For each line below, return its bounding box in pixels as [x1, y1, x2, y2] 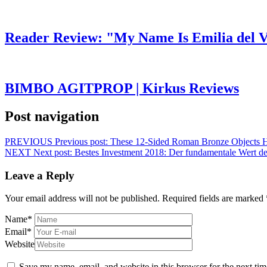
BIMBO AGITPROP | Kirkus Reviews [5, 80, 239, 96]
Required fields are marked [162, 193, 266, 204]
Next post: [33, 147, 72, 157]
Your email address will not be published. [5, 193, 160, 204]
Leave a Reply [5, 169, 74, 182]
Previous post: [55, 136, 108, 147]
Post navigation [5, 108, 99, 124]
